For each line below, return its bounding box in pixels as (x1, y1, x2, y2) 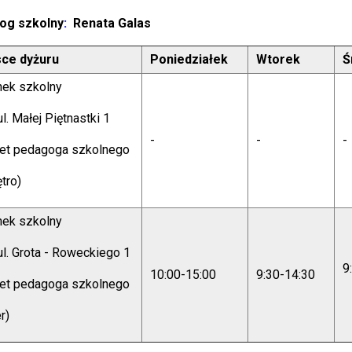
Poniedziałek (150, 52, 229, 67)
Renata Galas (73, 16, 155, 31)
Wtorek (256, 52, 301, 67)
